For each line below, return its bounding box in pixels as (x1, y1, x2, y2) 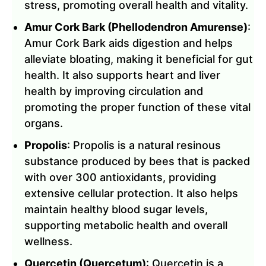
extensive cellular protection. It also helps (24, 187, 238, 200)
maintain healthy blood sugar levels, (24, 203, 208, 216)
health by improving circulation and (24, 85, 203, 98)
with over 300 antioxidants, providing (24, 171, 216, 184)
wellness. (24, 235, 72, 248)
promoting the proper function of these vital (24, 101, 251, 114)
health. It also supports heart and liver (24, 69, 220, 82)
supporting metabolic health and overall (24, 219, 227, 232)
